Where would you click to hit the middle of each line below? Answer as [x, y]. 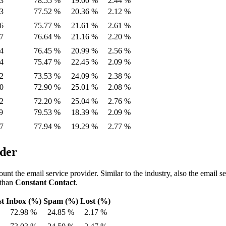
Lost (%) [95, 201]
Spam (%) [61, 201]
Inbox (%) [24, 201]
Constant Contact [45, 183]
